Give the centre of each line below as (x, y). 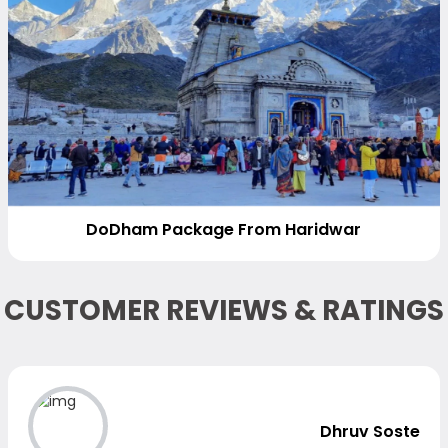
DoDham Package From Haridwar (224, 229)
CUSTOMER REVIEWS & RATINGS (224, 310)
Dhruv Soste (369, 431)
